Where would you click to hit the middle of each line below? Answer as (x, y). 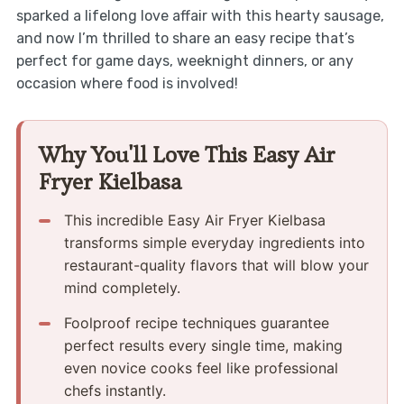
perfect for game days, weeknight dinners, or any (184, 60)
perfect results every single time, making (203, 345)
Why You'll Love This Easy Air (187, 154)
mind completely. (122, 287)
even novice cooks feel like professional (201, 367)
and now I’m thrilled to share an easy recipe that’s (185, 38)
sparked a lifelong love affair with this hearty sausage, (200, 15)
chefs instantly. (115, 390)
